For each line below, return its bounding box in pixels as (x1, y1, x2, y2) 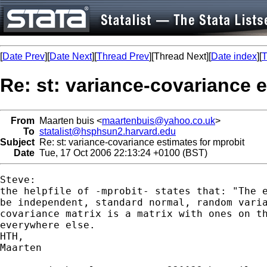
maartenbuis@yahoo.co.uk (102, 115, 215, 126)
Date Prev (2, 51, 45, 61)
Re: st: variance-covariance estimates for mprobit (35, 136, 244, 147)
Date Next (49, 51, 92, 61)
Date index (211, 51, 257, 61)
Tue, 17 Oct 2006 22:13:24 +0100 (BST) (35, 147, 207, 158)
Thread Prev (97, 51, 149, 61)
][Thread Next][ (149, 51, 211, 61)
